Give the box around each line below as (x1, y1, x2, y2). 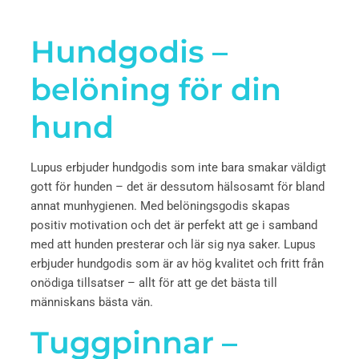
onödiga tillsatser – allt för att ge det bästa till (30, 276, 277, 290)
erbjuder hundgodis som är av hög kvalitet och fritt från (30, 256, 324, 271)
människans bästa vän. (30, 295, 153, 309)
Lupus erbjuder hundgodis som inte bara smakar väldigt (30, 160, 326, 175)
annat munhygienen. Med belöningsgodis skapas (30, 199, 290, 213)
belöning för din (30, 71, 281, 108)
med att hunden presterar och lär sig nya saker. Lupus (30, 237, 316, 252)
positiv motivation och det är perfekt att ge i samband (30, 218, 317, 232)
